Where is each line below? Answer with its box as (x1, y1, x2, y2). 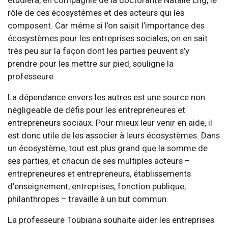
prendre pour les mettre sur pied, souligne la (8, 58, 174, 69)
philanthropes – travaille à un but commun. (8, 193, 168, 204)
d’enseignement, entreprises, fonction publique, (8, 181, 186, 191)
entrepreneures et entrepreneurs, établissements (8, 168, 191, 179)
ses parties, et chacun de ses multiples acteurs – (8, 155, 190, 166)
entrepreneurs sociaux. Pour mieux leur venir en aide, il (8, 117, 212, 128)
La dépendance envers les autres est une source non (8, 92, 205, 102)
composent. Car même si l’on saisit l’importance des (8, 20, 205, 31)
